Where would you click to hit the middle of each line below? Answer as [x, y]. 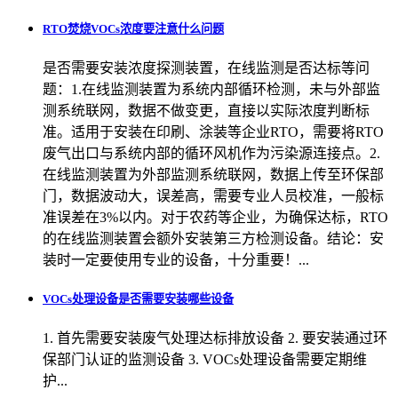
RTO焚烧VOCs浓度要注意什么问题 [133, 29]
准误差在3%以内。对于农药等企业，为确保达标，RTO [215, 218]
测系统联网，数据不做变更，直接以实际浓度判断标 [206, 111]
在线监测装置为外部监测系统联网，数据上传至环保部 [213, 175]
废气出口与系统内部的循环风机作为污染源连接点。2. [211, 154]
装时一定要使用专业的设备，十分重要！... [176, 260]
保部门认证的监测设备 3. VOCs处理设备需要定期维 [205, 359]
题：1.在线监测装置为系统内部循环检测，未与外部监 [211, 90]
